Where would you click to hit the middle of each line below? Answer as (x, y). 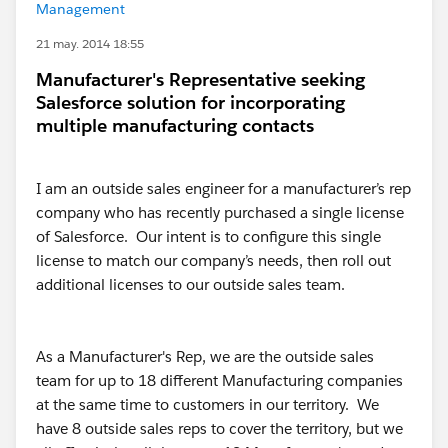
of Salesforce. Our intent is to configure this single (208, 236)
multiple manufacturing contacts (175, 125)
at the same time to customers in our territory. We (207, 404)
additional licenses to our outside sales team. (190, 284)
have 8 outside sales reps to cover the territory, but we (219, 428)
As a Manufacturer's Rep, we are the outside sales (205, 356)
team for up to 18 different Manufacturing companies (219, 380)
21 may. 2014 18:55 (90, 43)
